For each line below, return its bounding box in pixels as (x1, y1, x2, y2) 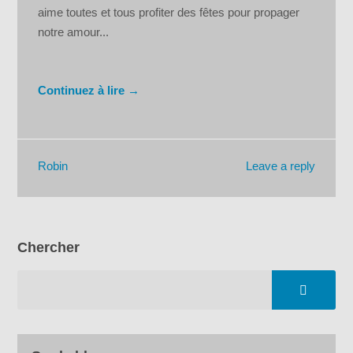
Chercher (17, 240, 80, 256)
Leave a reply (245, 158, 315, 173)
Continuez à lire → (38, 83, 140, 97)
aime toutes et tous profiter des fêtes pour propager (38, 5, 300, 19)
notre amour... (38, 24, 110, 39)
